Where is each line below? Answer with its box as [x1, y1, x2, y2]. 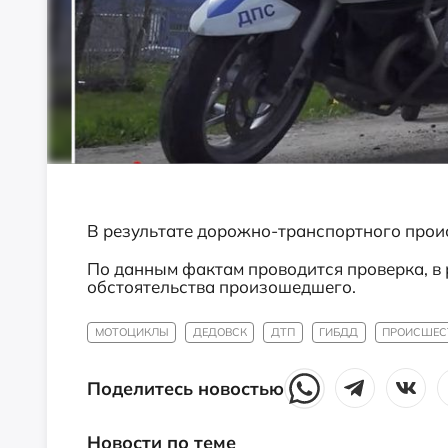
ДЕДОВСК [192, 324, 247, 339]
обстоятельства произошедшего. [87, 275, 356, 297]
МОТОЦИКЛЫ [94, 324, 169, 339]
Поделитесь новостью [87, 377, 284, 401]
